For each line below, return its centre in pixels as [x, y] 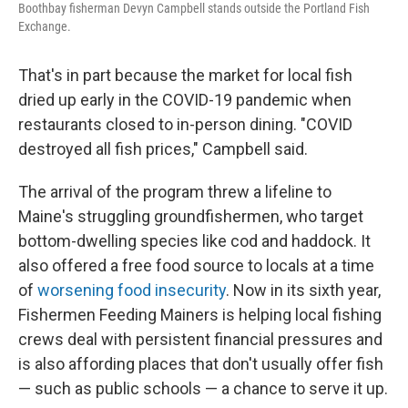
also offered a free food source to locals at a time [196, 265]
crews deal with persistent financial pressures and [200, 339]
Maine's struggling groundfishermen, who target [191, 216]
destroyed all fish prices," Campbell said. [163, 149]
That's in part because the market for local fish [185, 75]
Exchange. [45, 26]
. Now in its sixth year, [303, 290]
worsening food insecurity [132, 290]
